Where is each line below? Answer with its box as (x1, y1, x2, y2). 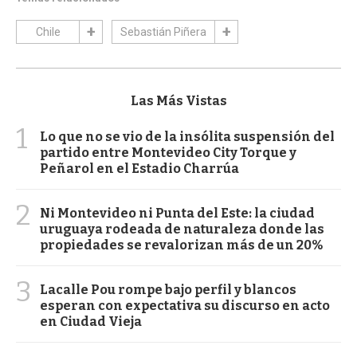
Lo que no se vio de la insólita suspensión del (40, 128, 335, 144)
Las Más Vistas (130, 92, 227, 108)
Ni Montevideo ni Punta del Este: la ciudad (40, 205, 315, 221)
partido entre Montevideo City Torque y (40, 144, 296, 160)
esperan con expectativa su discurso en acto (40, 297, 330, 313)
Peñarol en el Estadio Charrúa (40, 160, 239, 176)
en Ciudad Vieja (40, 313, 142, 329)
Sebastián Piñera (120, 25, 206, 38)
